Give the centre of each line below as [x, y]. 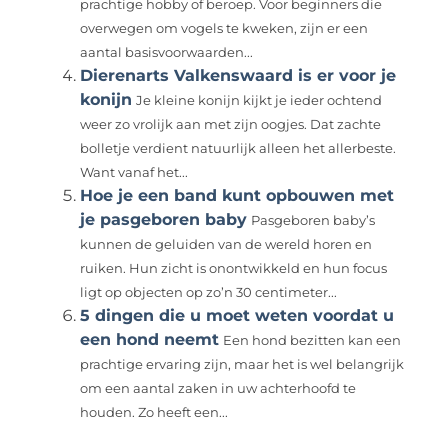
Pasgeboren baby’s [313, 220]
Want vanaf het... [134, 172]
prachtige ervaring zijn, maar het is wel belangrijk [242, 364]
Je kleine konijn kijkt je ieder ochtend [259, 100]
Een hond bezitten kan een [312, 340]
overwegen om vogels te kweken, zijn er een [224, 28]
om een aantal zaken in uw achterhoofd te [218, 388]
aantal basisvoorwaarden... [167, 52]
